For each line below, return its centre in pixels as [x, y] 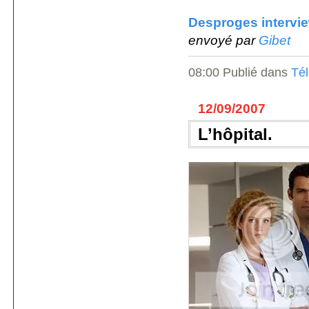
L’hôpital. [235, 134]
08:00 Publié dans [240, 72]
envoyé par [223, 40]
